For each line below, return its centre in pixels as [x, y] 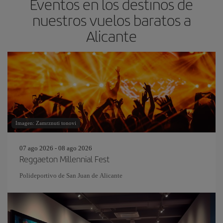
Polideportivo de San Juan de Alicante [71, 175]
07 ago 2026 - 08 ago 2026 [56, 148]
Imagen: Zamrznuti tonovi [46, 123]
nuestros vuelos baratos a [111, 20]
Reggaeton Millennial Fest [64, 159]
